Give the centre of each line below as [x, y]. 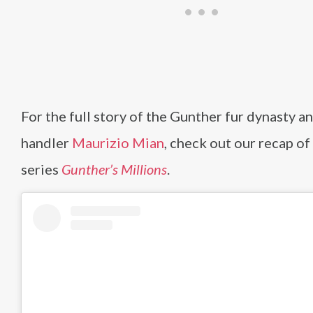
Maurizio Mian [118, 142]
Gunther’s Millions [114, 169]
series [41, 169]
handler [46, 142]
